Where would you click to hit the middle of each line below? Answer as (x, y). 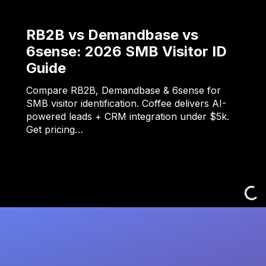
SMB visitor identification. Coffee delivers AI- (126, 104)
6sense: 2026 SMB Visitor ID (126, 52)
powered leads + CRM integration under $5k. (128, 117)
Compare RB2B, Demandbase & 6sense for (123, 91)
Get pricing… (55, 130)
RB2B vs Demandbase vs (112, 35)
